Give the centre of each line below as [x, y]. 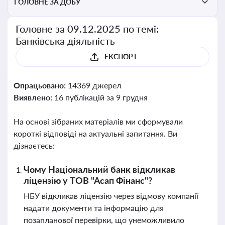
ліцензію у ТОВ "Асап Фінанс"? [88, 180]
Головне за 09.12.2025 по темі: [87, 29]
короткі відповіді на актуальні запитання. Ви [95, 133]
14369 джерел [94, 85]
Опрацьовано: [41, 85]
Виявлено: [34, 97]
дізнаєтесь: [34, 145]
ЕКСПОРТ [121, 57]
